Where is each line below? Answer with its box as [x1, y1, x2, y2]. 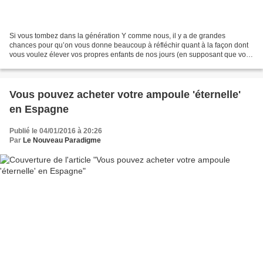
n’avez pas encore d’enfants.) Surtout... [9, 60, 133, 69]
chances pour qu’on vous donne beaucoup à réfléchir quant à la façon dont [9, 41, 248, 50]
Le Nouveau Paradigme [23, 136, 101, 145]
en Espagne [9, 103, 69, 116]
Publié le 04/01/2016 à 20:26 [9, 127, 102, 136]
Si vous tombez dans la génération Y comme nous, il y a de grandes [9, 32, 225, 41]
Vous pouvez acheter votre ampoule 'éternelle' [9, 89, 241, 101]
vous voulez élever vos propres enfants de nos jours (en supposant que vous [9, 50, 254, 59]
